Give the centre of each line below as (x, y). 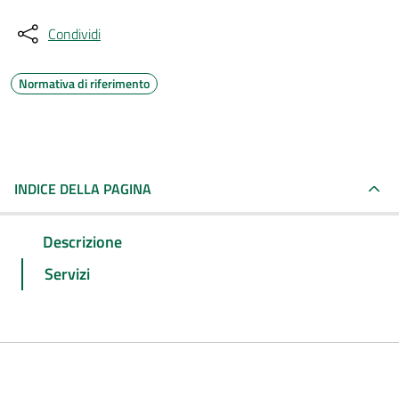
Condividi (74, 34)
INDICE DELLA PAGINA (83, 189)
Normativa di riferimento (84, 83)
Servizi (67, 273)
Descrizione (82, 241)
